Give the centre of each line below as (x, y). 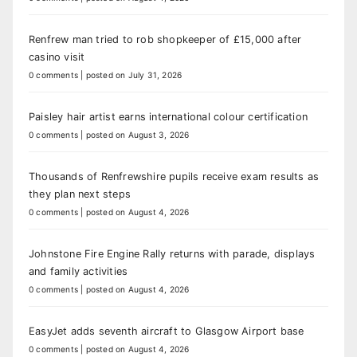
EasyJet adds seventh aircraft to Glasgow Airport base (167, 331)
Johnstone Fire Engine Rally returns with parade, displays (172, 254)
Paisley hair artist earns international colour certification (168, 117)
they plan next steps (80, 194)
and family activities (78, 272)
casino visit (57, 57)
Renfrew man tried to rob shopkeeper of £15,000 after (165, 40)
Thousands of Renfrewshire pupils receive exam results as (174, 177)
